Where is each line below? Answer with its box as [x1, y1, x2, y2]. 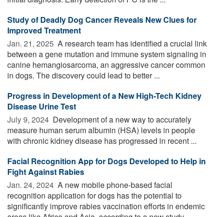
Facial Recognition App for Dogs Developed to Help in [7, 155, 206, 167]
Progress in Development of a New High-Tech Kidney [7, 90, 201, 101]
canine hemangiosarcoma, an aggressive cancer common [7, 59, 205, 70]
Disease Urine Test [7, 100, 76, 112]
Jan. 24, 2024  [7, 179, 56, 190]
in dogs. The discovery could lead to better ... [7, 69, 160, 81]
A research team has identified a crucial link [56, 37, 207, 49]
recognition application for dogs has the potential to [7, 189, 182, 201]
